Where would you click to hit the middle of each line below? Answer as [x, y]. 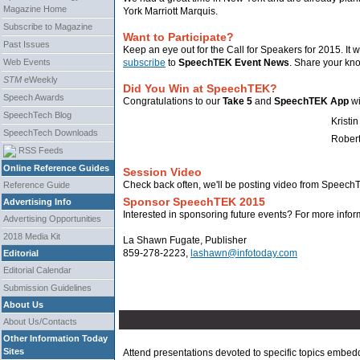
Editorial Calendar [37, 270]
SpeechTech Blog [37, 115]
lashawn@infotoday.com [244, 253]
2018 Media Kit [32, 237]
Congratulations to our [173, 101]
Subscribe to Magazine [48, 27]
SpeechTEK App [311, 101]
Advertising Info [37, 202]
